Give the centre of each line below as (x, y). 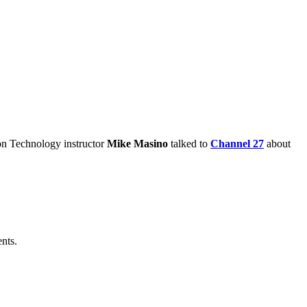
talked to (189, 144)
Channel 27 (237, 144)
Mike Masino (137, 144)
